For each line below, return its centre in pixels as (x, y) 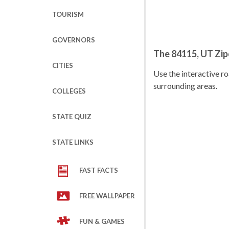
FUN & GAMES (102, 221)
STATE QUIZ (72, 117)
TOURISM (68, 14)
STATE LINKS (73, 142)
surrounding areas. (185, 86)
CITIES (63, 65)
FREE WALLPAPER (107, 196)
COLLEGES (69, 91)
